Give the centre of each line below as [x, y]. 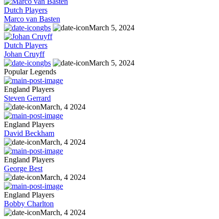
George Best [23, 169]
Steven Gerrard [27, 98]
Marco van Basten [32, 19]
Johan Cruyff [24, 54]
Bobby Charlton [29, 204]
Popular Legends [30, 72]
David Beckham [29, 133]
